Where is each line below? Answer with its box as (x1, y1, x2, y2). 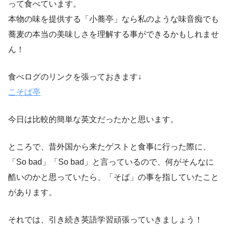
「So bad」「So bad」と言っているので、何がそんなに (8, 158, 214, 167)
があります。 (8, 188, 57, 197)
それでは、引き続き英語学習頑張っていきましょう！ (8, 215, 203, 224)
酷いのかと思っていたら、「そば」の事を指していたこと (8, 173, 219, 182)
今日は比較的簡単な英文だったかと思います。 (8, 115, 178, 124)
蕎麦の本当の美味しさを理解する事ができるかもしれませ (8, 30, 219, 39)
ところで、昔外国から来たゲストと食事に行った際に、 (8, 142, 211, 152)
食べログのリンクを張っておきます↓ (8, 72, 142, 82)
